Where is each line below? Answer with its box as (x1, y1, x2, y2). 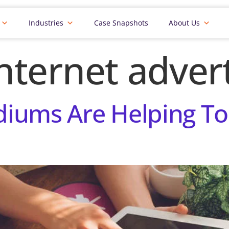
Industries (29, 18, 63, 28)
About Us (169, 18, 200, 28)
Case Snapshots (94, 18, 148, 28)
